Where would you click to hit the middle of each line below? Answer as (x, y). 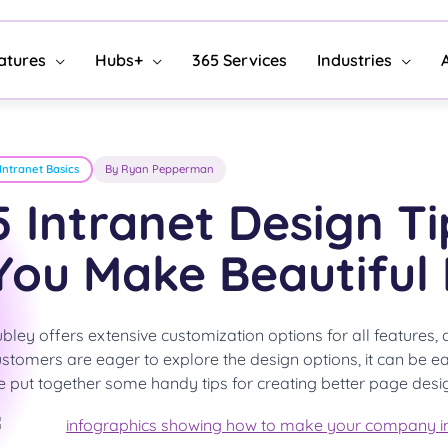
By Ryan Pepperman (159, 169)
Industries (354, 60)
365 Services (239, 60)
